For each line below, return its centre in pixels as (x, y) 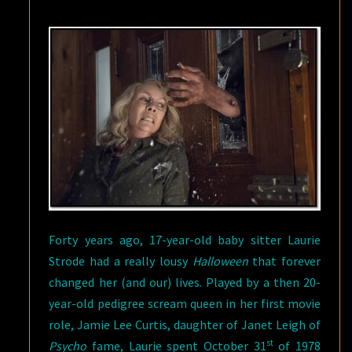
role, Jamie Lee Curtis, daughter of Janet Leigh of (185, 324)
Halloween (222, 260)
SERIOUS (214, 105)
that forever (286, 260)
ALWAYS (210, 20)
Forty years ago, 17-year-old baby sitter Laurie (185, 239)
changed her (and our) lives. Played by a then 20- (185, 282)
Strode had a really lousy (121, 260)
